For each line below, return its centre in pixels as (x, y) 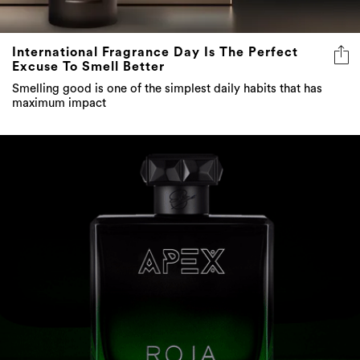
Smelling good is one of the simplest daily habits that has (167, 88)
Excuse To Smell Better (88, 66)
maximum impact (59, 103)
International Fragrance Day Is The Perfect (155, 52)
